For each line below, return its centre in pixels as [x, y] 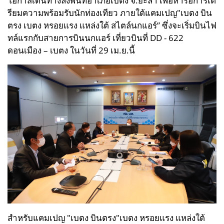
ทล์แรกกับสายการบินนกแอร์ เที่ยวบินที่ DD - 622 [95, 37]
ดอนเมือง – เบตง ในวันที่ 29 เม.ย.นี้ [71, 50]
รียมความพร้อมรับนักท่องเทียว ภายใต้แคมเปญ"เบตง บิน [110, 12]
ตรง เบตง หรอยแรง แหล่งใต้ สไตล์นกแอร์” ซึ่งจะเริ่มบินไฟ [112, 25]
